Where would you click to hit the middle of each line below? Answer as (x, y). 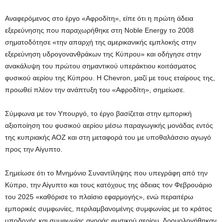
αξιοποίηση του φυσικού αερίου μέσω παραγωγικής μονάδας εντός (109, 126)
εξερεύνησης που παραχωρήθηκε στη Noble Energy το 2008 (99, 30)
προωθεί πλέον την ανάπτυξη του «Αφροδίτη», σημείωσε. (95, 90)
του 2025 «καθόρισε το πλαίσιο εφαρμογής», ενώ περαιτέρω (99, 197)
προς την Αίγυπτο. (34, 149)
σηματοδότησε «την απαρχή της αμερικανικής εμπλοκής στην (101, 42)
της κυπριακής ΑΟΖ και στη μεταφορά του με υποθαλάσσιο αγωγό (108, 138)
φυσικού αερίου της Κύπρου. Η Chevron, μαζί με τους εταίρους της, (110, 78)
